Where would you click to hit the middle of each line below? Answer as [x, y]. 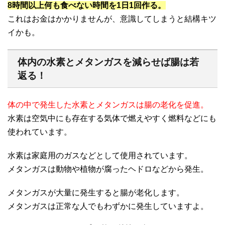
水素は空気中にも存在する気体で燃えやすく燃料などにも [112, 118]
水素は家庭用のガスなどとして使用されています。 [100, 155]
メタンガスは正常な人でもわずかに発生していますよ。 [108, 206]
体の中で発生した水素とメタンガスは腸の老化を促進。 [108, 104]
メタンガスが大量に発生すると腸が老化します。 [96, 192]
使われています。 [40, 132]
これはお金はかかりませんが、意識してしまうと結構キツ [112, 19]
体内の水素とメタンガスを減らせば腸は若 [108, 62]
